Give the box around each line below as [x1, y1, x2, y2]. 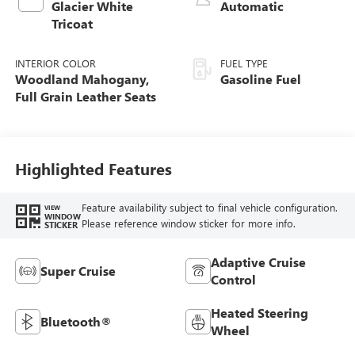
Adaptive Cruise [211, 253, 306, 270]
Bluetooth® [40, 312, 112, 330]
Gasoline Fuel [220, 70, 301, 87]
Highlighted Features [14, 158, 172, 180]
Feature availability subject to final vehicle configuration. [81, 200, 338, 215]
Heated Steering [211, 303, 308, 321]
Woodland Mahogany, [14, 70, 149, 87]
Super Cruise [40, 261, 116, 279]
